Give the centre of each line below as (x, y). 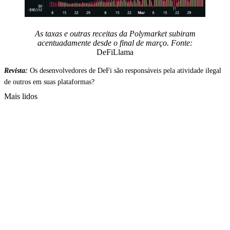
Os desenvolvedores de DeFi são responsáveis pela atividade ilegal (126, 70)
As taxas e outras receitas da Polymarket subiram (115, 33)
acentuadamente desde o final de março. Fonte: (115, 43)
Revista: (17, 70)
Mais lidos (21, 96)
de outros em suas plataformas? (49, 82)
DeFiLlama (115, 52)
